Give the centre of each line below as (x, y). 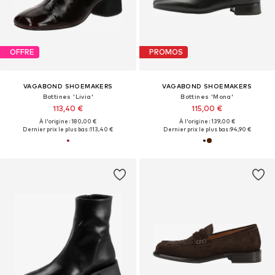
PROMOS (166, 52)
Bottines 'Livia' (68, 96)
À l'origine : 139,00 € (207, 121)
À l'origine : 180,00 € (68, 121)
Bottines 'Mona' (207, 96)
